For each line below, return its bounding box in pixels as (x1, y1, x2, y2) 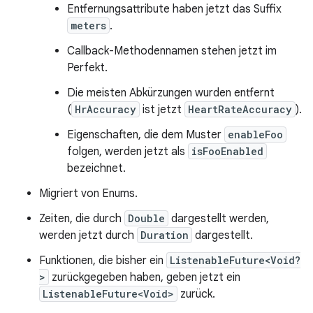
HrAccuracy (75, 103, 136, 116)
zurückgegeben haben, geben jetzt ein (49, 270, 240, 284)
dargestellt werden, (168, 212, 269, 226)
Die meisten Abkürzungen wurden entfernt (67, 86, 275, 100)
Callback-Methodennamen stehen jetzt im (67, 44, 277, 58)
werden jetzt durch (39, 228, 137, 242)
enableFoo (228, 128, 283, 141)
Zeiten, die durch (39, 212, 124, 226)
